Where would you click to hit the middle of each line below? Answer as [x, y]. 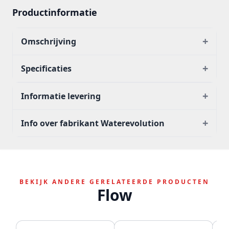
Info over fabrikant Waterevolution [93, 123]
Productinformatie [55, 12]
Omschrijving [49, 41]
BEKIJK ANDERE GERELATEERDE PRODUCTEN [114, 182]
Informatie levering [61, 96]
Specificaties [46, 68]
